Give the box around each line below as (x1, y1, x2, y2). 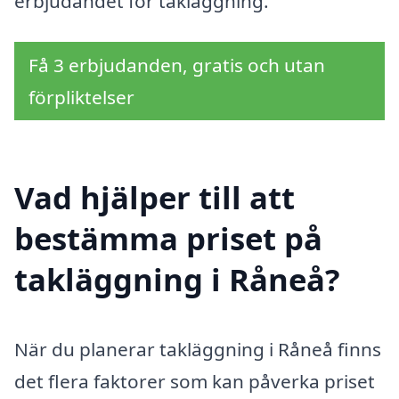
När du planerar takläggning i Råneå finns (14, 337, 381, 362)
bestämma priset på (14, 217, 322, 260)
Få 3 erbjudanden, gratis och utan (28, 52, 325, 77)
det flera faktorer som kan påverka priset (14, 369, 375, 395)
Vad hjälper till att (14, 176, 295, 219)
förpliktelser (28, 84, 134, 110)
